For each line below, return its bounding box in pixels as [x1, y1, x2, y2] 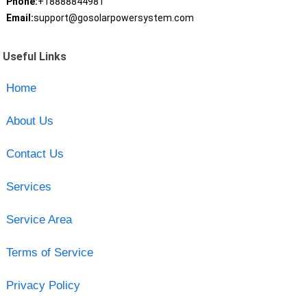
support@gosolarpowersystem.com [33, 12, 194, 24]
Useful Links [3, 49, 67, 63]
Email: [5, 12, 34, 24]
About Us [5, 114, 53, 127]
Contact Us [5, 147, 64, 160]
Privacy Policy [5, 278, 80, 292]
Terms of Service [5, 245, 93, 259]
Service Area [5, 212, 72, 226]
